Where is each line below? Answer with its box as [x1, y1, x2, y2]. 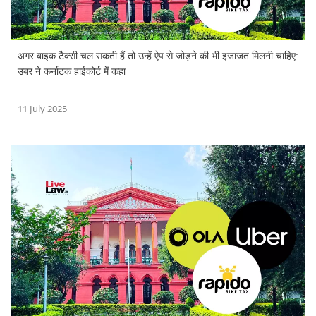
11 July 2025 [18, 102, 67, 116]
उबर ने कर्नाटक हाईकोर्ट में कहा [18, 66, 126, 78]
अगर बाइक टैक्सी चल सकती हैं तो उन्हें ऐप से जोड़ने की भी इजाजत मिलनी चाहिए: [18, 51, 298, 62]
